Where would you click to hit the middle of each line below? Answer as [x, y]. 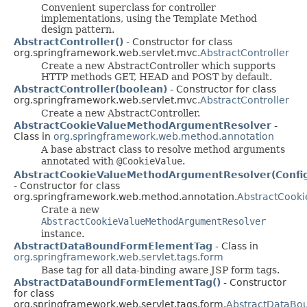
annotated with [79, 161]
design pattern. [78, 29]
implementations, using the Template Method [149, 18]
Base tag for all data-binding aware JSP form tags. [160, 270]
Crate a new [70, 209]
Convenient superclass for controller [128, 7]
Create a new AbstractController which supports [158, 65]
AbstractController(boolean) [90, 89]
